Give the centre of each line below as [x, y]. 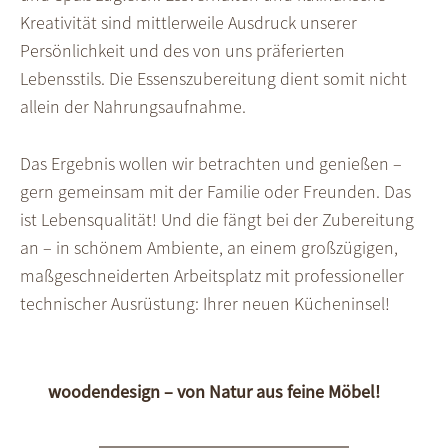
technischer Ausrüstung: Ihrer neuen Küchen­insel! [205, 304]
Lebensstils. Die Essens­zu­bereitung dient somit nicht [213, 79]
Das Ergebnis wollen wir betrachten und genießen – [211, 164]
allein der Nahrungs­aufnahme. [133, 107]
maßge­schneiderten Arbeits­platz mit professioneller [212, 276]
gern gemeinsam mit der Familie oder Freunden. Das [215, 192]
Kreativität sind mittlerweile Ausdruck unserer [188, 23]
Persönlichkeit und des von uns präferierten [182, 51]
